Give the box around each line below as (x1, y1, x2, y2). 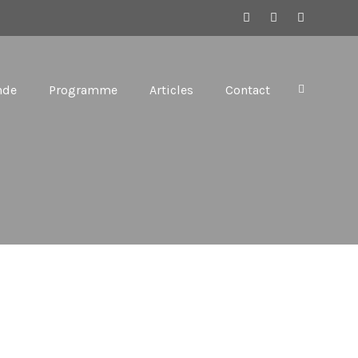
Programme (49, 82, 117, 97)
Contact (225, 82, 270, 97)
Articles (149, 82, 193, 97)
